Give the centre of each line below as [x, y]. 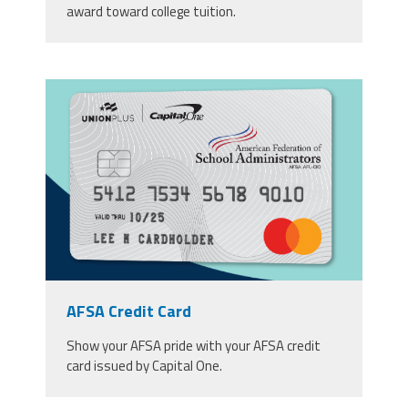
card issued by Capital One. [144, 366]
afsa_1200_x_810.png [150, 92]
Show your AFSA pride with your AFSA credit [193, 346]
